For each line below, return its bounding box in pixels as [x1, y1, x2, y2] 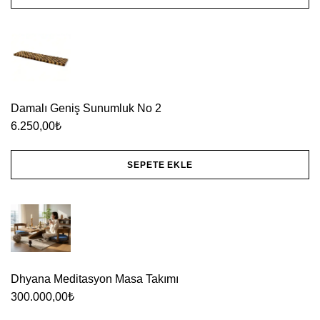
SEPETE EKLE [127, 159, 193, 170]
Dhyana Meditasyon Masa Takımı [11, 273, 179, 286]
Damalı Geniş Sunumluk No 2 [11, 102, 161, 115]
